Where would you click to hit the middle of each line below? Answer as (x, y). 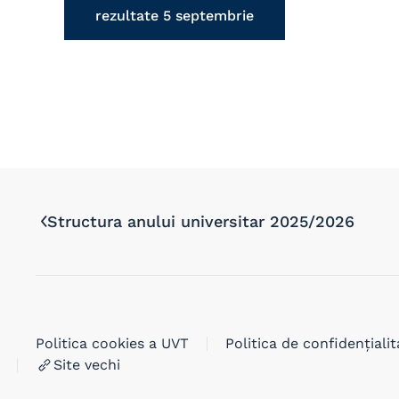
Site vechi (87, 365)
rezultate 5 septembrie (175, 15)
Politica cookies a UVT (112, 343)
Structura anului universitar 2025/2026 (201, 221)
